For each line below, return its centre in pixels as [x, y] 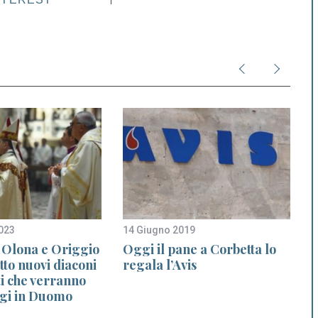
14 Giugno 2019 [159, 230]
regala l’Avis [160, 264]
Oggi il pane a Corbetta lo [199, 249]
